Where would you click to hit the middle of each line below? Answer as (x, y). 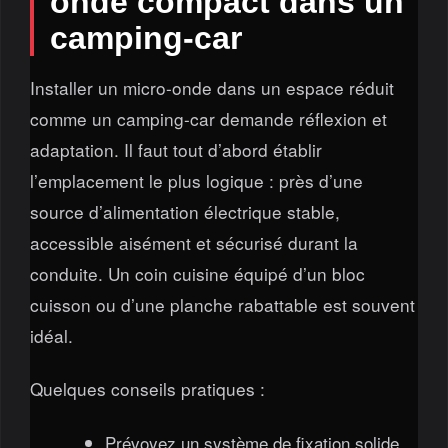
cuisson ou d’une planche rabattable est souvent (222, 304)
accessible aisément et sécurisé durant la (193, 242)
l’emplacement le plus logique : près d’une (196, 180)
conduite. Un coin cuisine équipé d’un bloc (197, 273)
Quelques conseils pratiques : (147, 389)
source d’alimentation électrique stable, (184, 211)
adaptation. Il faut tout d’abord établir (175, 149)
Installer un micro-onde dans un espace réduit (211, 87)
